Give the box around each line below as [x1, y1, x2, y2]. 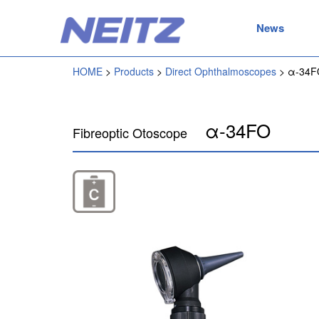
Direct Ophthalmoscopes [165, 64, 276, 78]
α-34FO [200, 117, 271, 143]
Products [114, 64, 154, 78]
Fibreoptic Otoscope [73, 123, 187, 142]
